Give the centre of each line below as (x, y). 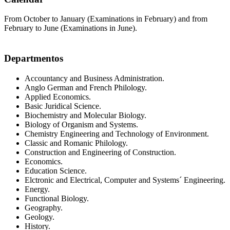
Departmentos (34, 58)
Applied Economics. (58, 97)
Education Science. (56, 170)
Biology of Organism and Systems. (81, 124)
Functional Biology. (57, 198)
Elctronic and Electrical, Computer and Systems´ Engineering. (125, 180)
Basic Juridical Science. (63, 106)
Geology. (40, 217)
